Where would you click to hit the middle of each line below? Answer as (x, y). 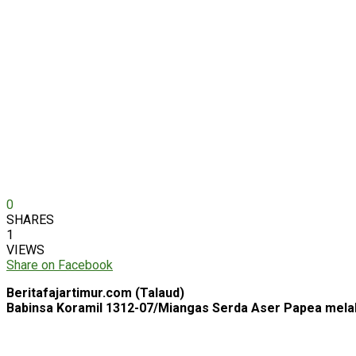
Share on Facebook (60, 265)
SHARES (30, 219)
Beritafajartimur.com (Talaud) (95, 292)
